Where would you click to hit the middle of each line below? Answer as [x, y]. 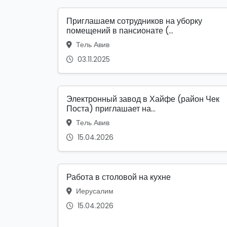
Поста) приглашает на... [111, 109]
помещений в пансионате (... [120, 31]
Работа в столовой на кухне [119, 177]
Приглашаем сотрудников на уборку [134, 21]
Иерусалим [94, 191]
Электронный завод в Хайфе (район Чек [143, 99]
